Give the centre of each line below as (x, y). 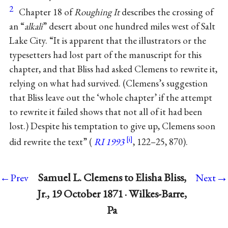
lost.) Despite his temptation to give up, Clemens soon (112, 126)
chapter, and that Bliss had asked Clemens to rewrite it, (113, 69)
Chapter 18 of (46, 12)
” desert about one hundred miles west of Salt (129, 26)
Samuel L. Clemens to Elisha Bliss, (112, 178)
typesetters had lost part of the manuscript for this (105, 54)
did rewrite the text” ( (50, 141)
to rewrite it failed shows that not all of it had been (105, 111)
